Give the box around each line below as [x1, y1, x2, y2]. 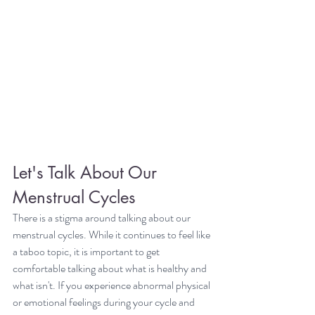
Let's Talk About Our [13, 161, 162, 184]
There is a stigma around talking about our [13, 209, 193, 226]
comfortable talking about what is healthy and [13, 259, 209, 276]
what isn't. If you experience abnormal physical [13, 276, 212, 293]
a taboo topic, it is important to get [13, 243, 162, 259]
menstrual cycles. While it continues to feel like [13, 226, 212, 243]
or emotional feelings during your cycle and [13, 293, 197, 310]
